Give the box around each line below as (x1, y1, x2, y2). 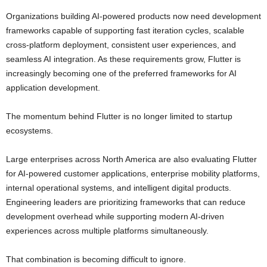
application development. (6, 83, 100, 93)
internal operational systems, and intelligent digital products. (6, 183, 231, 193)
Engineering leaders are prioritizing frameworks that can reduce (6, 197, 246, 207)
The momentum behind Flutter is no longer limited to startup (6, 111, 232, 122)
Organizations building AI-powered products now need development (6, 11, 261, 21)
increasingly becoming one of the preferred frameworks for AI (6, 69, 237, 79)
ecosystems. (6, 126, 53, 136)
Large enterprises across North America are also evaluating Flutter (6, 154, 257, 164)
